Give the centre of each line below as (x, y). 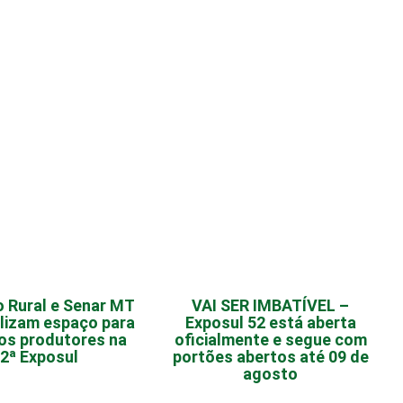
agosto (271, 374)
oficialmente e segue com (270, 340)
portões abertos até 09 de (270, 357)
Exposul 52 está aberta (270, 323)
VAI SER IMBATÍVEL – (271, 306)
